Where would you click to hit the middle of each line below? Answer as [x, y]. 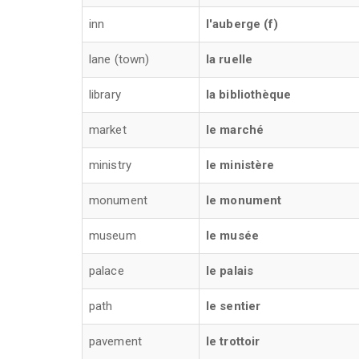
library [105, 95]
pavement [115, 341]
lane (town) [119, 59]
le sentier [233, 306]
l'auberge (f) [242, 24]
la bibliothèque [249, 95]
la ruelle [229, 59]
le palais [230, 271]
